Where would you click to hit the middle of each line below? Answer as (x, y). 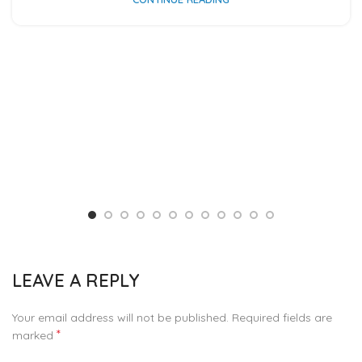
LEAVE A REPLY (76, 281)
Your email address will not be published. (120, 318)
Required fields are (282, 318)
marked (34, 336)
